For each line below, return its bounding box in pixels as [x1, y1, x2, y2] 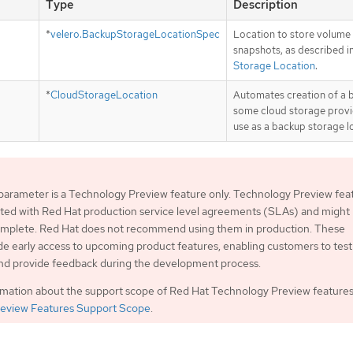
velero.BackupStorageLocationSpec [50, 28, 220, 42]
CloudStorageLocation [50, 88, 158, 102]
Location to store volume [233, 28, 351, 42]
